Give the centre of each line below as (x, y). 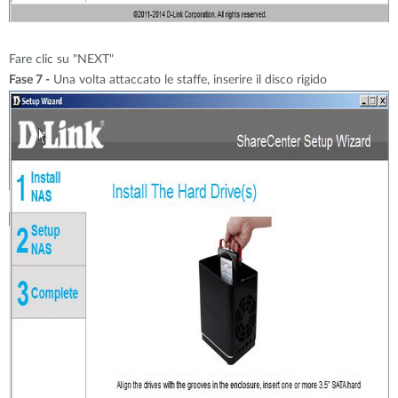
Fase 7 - (29, 80)
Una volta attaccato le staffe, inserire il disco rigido (188, 80)
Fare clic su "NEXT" (61, 60)
